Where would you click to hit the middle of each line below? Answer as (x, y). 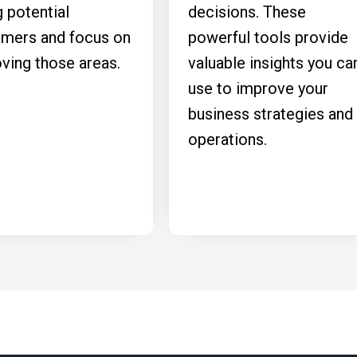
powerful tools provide (268, 37)
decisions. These (247, 12)
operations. (228, 139)
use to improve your (258, 88)
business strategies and (271, 114)
